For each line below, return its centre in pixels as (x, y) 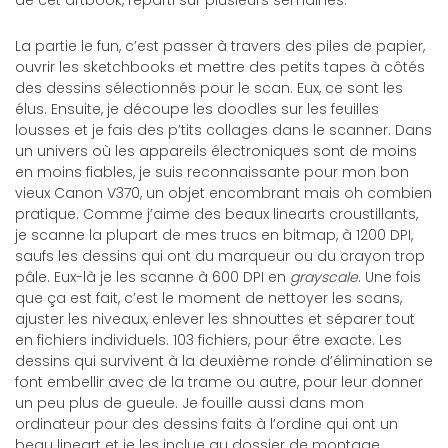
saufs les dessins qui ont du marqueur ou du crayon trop (220, 256)
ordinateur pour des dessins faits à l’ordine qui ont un (206, 424)
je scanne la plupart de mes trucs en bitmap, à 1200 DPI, (214, 235)
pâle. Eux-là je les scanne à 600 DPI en (152, 277)
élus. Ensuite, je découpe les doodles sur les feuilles (197, 109)
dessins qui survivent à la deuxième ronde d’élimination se (224, 361)
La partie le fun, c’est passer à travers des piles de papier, (220, 46)
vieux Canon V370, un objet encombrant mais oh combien (223, 193)
